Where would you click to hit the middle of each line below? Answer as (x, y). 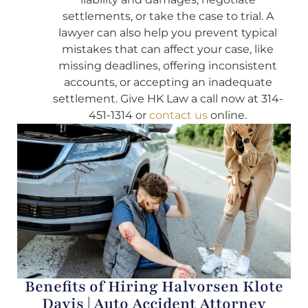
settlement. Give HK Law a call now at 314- (168, 98)
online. (227, 115)
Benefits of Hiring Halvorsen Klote (154, 287)
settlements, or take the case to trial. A (168, 16)
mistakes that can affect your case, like (168, 49)
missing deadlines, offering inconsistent (168, 65)
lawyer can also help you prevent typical (168, 32)
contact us (178, 115)
